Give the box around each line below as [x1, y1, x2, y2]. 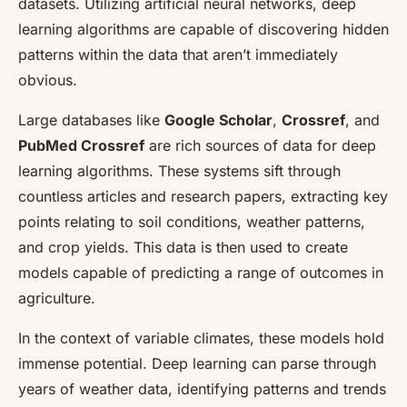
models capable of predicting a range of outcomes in [18, 263, 383, 283]
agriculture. [18, 289, 95, 308]
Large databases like [18, 111, 164, 130]
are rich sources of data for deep [144, 136, 376, 155]
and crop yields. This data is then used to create [18, 238, 348, 257]
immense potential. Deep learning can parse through [18, 354, 376, 373]
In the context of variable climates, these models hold [18, 329, 384, 348]
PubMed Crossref [18, 136, 144, 155]
